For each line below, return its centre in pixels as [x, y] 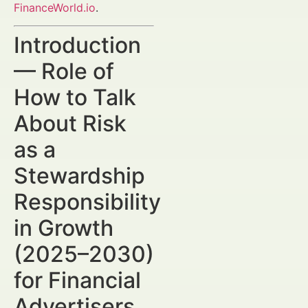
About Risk [70, 124]
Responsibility [87, 202]
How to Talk [75, 98]
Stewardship [79, 176]
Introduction [77, 45]
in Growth [64, 228]
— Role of [64, 71]
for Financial [77, 280]
